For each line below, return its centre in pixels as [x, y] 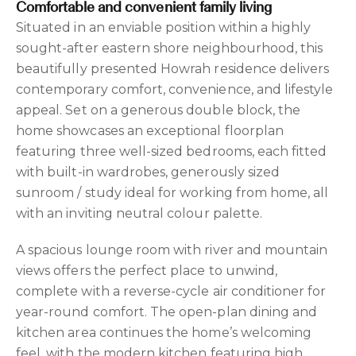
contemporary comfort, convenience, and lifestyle [175, 89]
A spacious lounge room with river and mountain [172, 250]
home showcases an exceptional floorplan [150, 130]
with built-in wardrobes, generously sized [148, 172]
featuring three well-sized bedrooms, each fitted [172, 151]
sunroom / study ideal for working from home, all [172, 192]
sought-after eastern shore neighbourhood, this [170, 48]
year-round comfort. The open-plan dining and [167, 311]
